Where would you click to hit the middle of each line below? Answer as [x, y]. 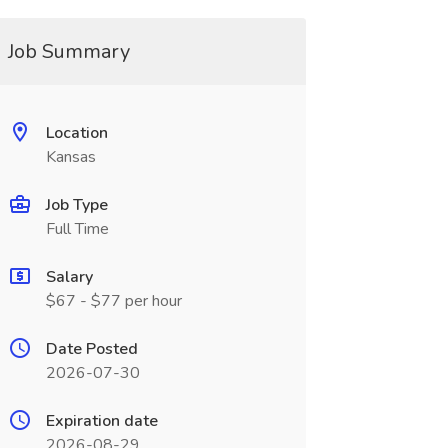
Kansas [70, 157]
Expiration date [101, 421]
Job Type [76, 205]
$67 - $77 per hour [113, 301]
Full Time [77, 229]
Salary [69, 277]
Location [76, 133]
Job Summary [68, 51]
